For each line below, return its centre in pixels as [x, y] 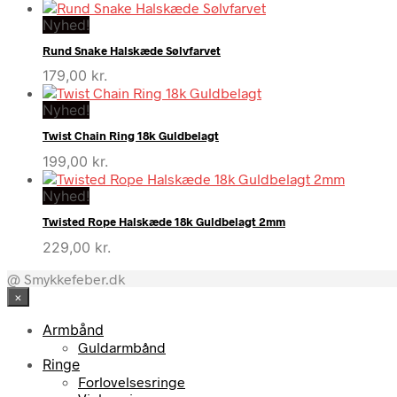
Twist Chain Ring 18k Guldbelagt [131, 136]
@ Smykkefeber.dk [66, 278]
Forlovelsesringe [132, 381]
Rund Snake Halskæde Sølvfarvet [132, 50]
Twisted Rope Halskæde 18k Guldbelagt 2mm [164, 221]
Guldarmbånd [122, 346]
